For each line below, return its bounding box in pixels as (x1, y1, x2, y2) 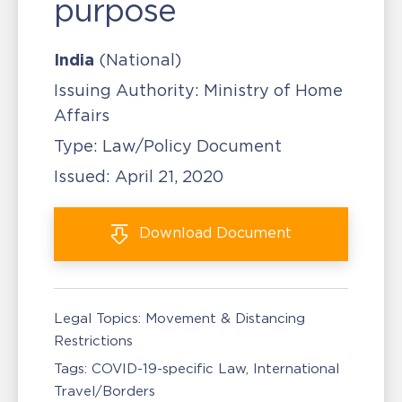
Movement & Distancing (145, 310, 305, 326)
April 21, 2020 (115, 168, 223, 186)
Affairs (54, 107, 109, 125)
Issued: (54, 168, 115, 186)
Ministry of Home (199, 82, 343, 100)
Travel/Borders (54, 383, 155, 398)
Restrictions (54, 333, 133, 348)
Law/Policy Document (98, 137, 282, 155)
